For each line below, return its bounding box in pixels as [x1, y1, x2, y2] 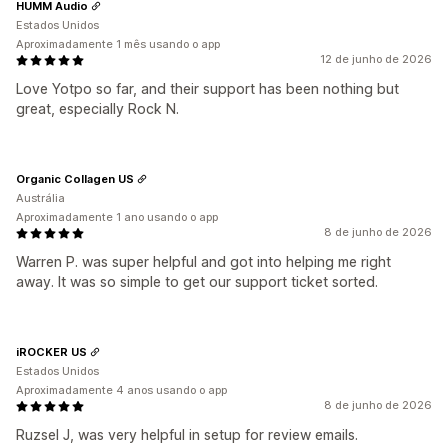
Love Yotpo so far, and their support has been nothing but [16, 80, 399, 97]
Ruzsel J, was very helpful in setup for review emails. [16, 426, 358, 443]
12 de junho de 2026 [320, 52, 432, 66]
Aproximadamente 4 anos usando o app [16, 383, 227, 397]
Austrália [16, 191, 65, 205]
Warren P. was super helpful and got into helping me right [16, 253, 391, 270]
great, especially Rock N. [16, 100, 179, 117]
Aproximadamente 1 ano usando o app [16, 210, 218, 224]
